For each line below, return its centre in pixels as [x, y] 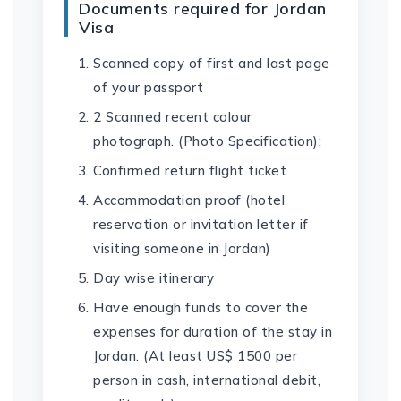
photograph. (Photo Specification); [207, 141]
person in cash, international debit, [207, 380]
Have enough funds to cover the [200, 307]
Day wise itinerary [154, 278]
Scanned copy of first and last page [212, 63]
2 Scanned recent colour [173, 117]
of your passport [148, 87]
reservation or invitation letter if [201, 224]
